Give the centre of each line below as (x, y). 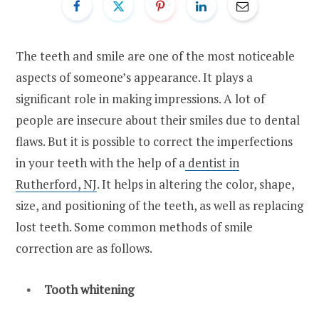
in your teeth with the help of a (100, 162)
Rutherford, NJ (56, 184)
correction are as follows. (85, 248)
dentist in (214, 162)
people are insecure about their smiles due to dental (158, 120)
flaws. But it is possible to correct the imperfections (154, 141)
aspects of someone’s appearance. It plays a (134, 77)
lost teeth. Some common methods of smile (134, 226)
